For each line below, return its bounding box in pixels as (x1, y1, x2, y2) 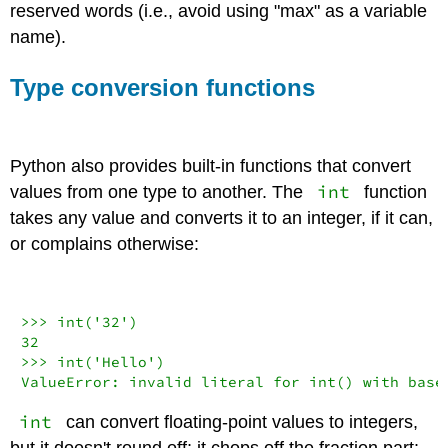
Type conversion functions (10, 73, 316, 101)
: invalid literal (110, 372, 273, 391)
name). (10, 26, 67, 47)
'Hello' (92, 352, 156, 371)
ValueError (20, 372, 111, 391)
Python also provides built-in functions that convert (10, 156, 412, 177)
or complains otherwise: (10, 234, 200, 255)
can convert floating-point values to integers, (60, 411, 418, 432)
